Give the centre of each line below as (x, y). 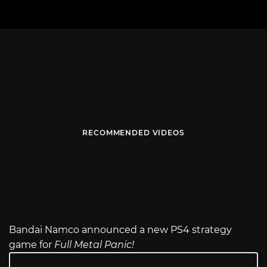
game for (32, 245)
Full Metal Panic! (94, 245)
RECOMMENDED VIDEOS (133, 133)
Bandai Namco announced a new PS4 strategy (120, 230)
